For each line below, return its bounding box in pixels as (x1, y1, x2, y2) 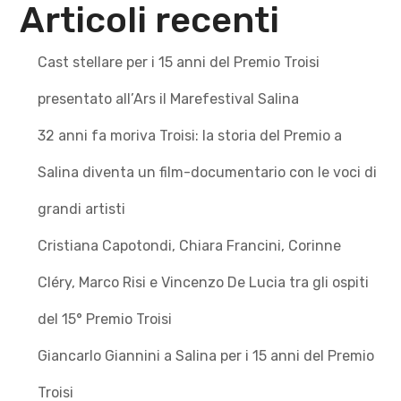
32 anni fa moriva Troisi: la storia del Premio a (38, 126, 343, 144)
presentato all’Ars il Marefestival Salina (38, 90, 300, 107)
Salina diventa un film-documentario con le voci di (38, 163, 378, 181)
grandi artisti (38, 200, 126, 218)
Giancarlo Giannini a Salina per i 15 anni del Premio (38, 346, 375, 364)
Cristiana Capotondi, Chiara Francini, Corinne (38, 236, 342, 254)
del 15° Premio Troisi (38, 310, 176, 328)
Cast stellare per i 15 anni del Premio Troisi (38, 53, 320, 71)
